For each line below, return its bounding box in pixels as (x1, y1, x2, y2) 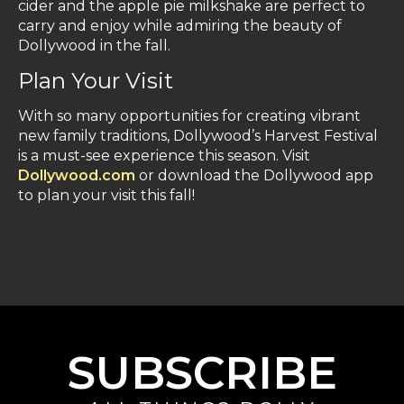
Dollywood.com (18, 167, 135, 185)
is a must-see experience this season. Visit (18, 147, 310, 165)
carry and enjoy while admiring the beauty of (18, 17, 342, 35)
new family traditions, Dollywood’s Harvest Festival (18, 127, 378, 145)
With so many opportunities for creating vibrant (18, 107, 361, 125)
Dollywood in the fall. (18, 37, 170, 55)
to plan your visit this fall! (18, 187, 195, 205)
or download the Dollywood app (135, 167, 373, 185)
